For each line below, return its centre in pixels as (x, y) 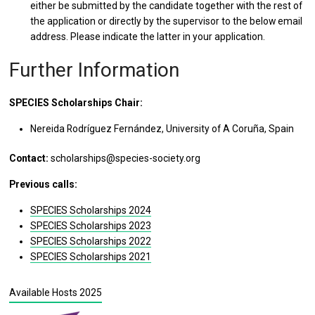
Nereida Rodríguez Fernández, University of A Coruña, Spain (162, 129)
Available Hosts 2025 (56, 292)
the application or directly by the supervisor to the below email (167, 21)
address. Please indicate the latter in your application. (148, 37)
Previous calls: (44, 184)
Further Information (95, 70)
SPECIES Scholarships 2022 (91, 241)
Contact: (29, 158)
